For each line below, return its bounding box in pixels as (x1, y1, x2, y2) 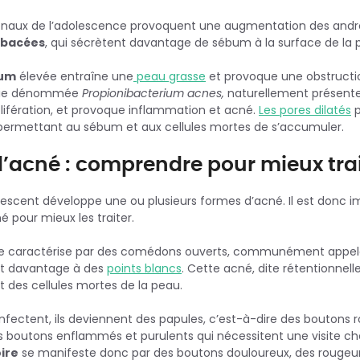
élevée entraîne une (16, 67, 133, 84)
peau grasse (133, 67, 206, 84)
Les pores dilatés (259, 101, 351, 118)
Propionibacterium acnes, (82, 84, 224, 101)
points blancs (107, 260, 182, 276)
